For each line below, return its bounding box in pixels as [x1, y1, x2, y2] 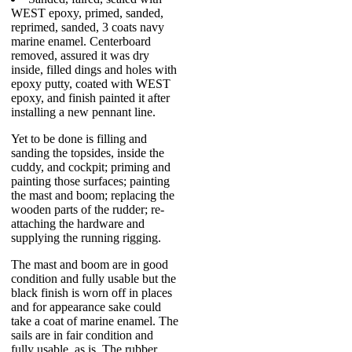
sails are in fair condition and [11, 328, 153, 342]
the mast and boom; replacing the [11, 189, 174, 202]
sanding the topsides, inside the [11, 146, 164, 159]
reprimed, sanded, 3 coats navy [11, 20, 164, 34]
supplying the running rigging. [11, 231, 161, 244]
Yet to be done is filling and [11, 132, 147, 145]
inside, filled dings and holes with [11, 63, 177, 76]
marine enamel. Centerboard [11, 35, 151, 48]
